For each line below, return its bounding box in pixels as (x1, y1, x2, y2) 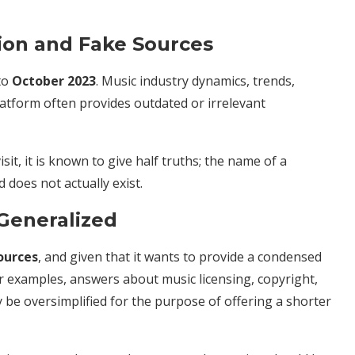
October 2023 (9, 71, 96, 90)
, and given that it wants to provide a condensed (38, 247, 322, 265)
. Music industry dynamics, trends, (96, 71, 295, 90)
